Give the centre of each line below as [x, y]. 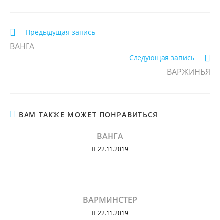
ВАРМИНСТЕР [110, 200]
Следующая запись [162, 58]
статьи [21, 41]
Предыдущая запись [60, 32]
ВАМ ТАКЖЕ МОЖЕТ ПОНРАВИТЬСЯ [88, 115]
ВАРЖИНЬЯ [189, 72]
